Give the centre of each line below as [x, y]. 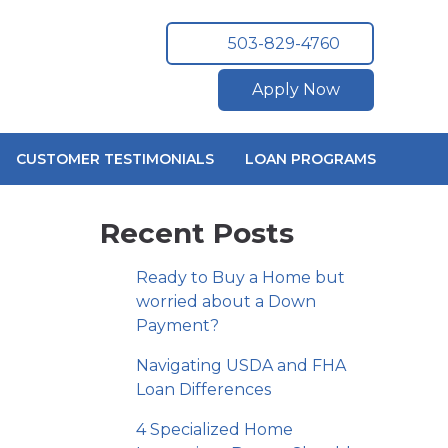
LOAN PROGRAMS [310, 159]
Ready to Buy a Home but [240, 277]
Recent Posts [197, 233]
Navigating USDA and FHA [241, 365]
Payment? [177, 325]
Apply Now [296, 90]
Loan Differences [203, 389]
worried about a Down [226, 301]
